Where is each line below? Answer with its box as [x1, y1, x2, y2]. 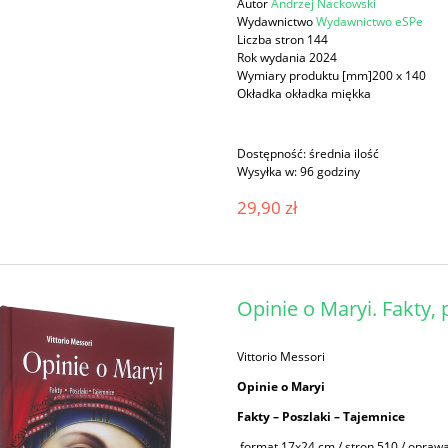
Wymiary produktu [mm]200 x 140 [237, 67, 427, 85]
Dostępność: [237, 145, 307, 163]
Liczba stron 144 [237, 31, 329, 49]
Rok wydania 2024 [237, 49, 338, 67]
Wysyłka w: [237, 163, 298, 181]
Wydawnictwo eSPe [316, 13, 424, 31]
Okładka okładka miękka [237, 85, 372, 103]
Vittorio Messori [237, 347, 326, 365]
